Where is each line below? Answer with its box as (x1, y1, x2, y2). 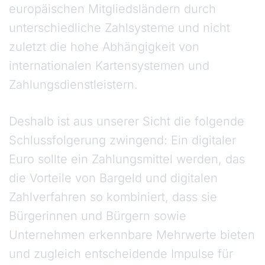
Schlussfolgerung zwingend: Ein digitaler (9, 133, 236, 148)
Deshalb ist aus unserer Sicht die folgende (9, 114, 244, 129)
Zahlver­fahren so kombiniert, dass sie (9, 190, 217, 205)
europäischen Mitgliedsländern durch (9, 2, 216, 17)
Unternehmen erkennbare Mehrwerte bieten (9, 228, 255, 243)
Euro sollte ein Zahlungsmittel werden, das (9, 152, 245, 167)
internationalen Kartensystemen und (9, 59, 209, 73)
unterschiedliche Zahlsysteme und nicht (9, 21, 230, 35)
